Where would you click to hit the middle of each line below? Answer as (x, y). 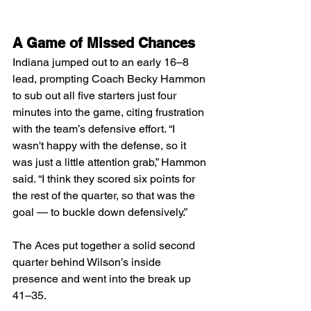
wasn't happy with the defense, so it (101, 146)
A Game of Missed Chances (104, 43)
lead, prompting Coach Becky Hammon (110, 79)
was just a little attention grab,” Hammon (111, 162)
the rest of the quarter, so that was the (105, 196)
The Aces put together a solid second (105, 246)
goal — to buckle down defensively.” (100, 212)
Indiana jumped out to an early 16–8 (102, 62)
